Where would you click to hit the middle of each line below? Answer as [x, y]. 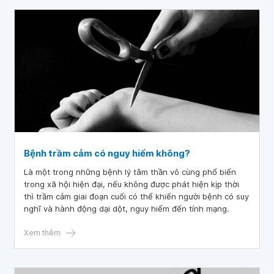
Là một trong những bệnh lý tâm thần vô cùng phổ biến [130, 172]
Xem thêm [42, 233]
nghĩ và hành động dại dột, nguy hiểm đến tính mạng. [127, 209]
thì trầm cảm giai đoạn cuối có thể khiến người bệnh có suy [136, 196]
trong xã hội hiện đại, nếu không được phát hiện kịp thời [131, 184]
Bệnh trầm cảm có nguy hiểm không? [107, 153]
